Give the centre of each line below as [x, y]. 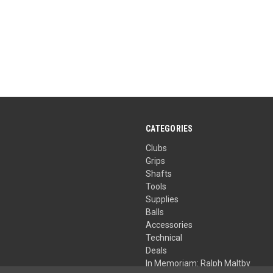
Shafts [159, 174]
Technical [164, 238]
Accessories [169, 225]
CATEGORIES [169, 129]
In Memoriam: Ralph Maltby [198, 264]
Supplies [162, 200]
